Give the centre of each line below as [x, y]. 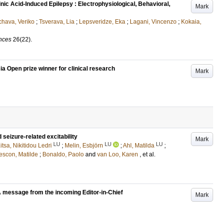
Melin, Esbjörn [84, 146]
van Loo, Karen [118, 154]
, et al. [147, 154]
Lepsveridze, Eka [102, 22]
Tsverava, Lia [57, 22]
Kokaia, [191, 22]
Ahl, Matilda [139, 146]
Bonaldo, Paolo [63, 154]
